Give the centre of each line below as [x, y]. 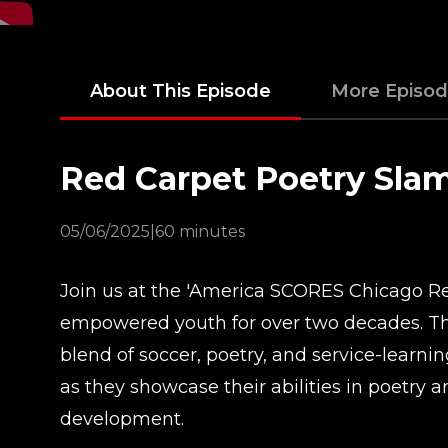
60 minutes [200, 231]
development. [122, 419]
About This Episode [180, 91]
